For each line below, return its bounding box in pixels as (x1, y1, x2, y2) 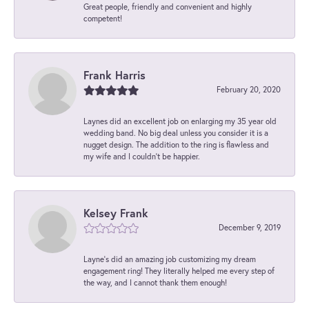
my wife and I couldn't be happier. (83, 151, 200, 162)
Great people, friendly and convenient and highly (83, 1, 252, 12)
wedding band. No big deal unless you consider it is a (83, 128, 268, 139)
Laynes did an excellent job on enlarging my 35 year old (83, 116, 277, 127)
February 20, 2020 (217, 84, 281, 95)
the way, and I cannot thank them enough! (83, 277, 227, 288)
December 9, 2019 (219, 222, 281, 233)
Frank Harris (83, 68, 146, 83)
